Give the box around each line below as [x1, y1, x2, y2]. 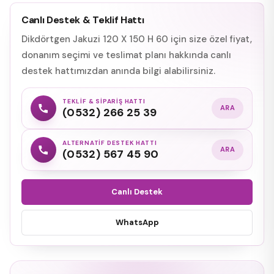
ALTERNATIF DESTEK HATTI [62, 139, 157, 147]
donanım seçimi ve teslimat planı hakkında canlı [21, 48, 231, 61]
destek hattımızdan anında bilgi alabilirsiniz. [21, 64, 215, 77]
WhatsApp [115, 217, 159, 228]
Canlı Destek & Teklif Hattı [21, 13, 144, 26]
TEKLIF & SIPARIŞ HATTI [62, 97, 146, 105]
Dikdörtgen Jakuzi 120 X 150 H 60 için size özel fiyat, [21, 32, 252, 45]
